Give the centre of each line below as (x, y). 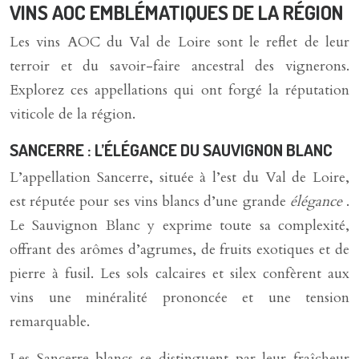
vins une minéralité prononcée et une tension (179, 298)
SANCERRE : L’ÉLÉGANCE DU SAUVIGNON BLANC (171, 149)
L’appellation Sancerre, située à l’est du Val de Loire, (179, 177)
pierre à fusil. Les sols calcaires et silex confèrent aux (179, 274)
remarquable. (50, 322)
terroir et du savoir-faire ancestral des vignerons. (179, 66)
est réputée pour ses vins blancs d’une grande (150, 202)
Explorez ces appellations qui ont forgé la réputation (179, 90)
